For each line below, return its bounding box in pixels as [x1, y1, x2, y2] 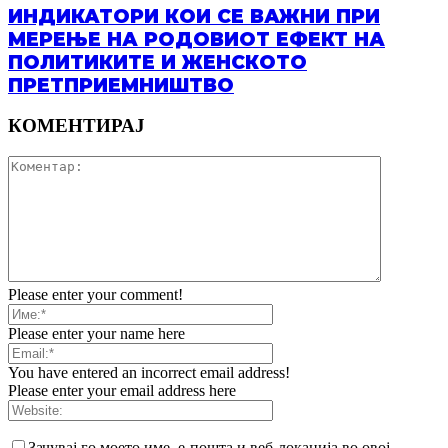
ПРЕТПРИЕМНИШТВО [8, 73, 234, 97]
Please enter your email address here [8, 382, 236, 400]
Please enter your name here [8, 325, 185, 343]
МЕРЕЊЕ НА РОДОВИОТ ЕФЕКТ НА [8, 27, 385, 51]
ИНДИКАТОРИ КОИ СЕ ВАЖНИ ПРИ [8, 4, 380, 28]
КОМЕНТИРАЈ [8, 115, 145, 137]
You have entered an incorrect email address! [8, 364, 290, 382]
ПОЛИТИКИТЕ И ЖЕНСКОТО [8, 50, 307, 74]
